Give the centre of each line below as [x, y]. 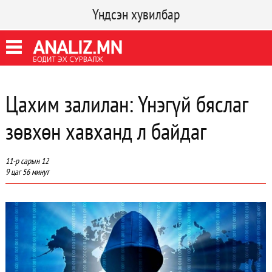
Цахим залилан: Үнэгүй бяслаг [126, 104]
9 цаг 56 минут [27, 172]
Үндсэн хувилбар [136, 14]
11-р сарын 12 [27, 161]
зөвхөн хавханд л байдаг [106, 131]
